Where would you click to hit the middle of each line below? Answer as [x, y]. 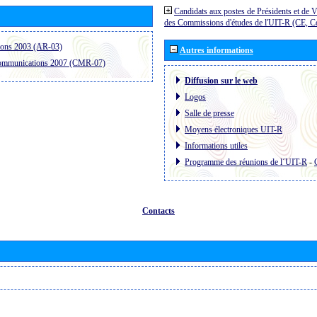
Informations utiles [216, 145]
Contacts [158, 211]
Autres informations [216, 50]
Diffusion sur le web [221, 80]
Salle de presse [209, 113]
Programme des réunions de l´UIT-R [246, 162]
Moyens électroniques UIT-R [234, 129]
